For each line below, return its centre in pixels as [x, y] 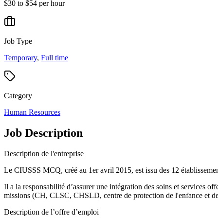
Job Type [18, 41]
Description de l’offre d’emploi [51, 212]
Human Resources [32, 112]
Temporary [20, 57]
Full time [54, 57]
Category [18, 95]
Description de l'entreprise [44, 153]
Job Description [43, 133]
